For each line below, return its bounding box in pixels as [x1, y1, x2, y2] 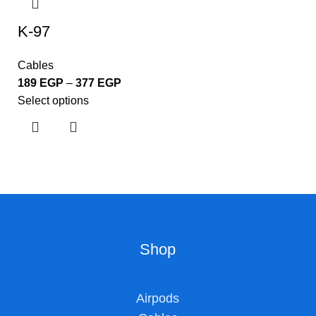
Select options [18, 95, 89, 107]
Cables [18, 59, 54, 72]
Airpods [136, 291, 180, 306]
